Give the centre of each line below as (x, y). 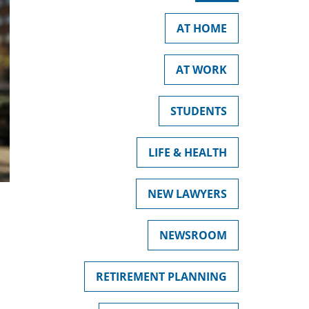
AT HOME (202, 28)
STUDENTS (199, 111)
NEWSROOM (193, 235)
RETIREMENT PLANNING (161, 277)
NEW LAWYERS (187, 194)
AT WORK (201, 70)
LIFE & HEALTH (188, 152)
